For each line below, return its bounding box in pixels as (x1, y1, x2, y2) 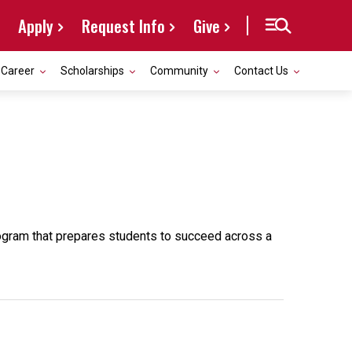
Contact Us (234, 64, 288, 77)
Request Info (82, 13, 165, 38)
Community (150, 64, 208, 77)
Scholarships (60, 64, 124, 77)
